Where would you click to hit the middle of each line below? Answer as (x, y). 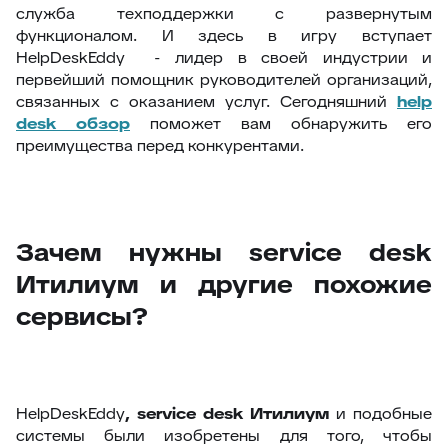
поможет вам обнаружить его (281, 123)
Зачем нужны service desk (224, 252)
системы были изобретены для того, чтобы (224, 435)
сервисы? (82, 316)
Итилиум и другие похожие (224, 284)
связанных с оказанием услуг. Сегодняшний (206, 101)
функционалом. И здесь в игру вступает (224, 35)
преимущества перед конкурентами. (160, 145)
